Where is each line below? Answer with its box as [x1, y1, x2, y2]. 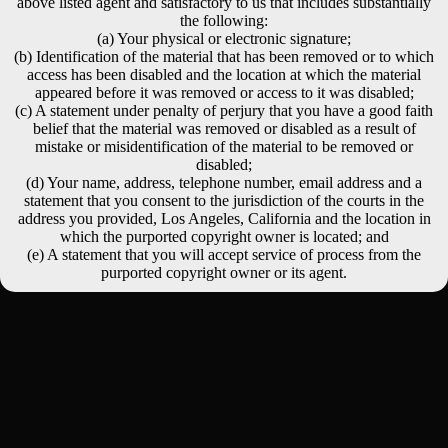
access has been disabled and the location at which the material [27, 66, 421, 83]
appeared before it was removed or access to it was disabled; [34, 84, 414, 101]
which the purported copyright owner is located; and [59, 228, 389, 245]
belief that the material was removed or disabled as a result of [32, 120, 416, 137]
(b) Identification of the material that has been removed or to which [14, 48, 434, 65]
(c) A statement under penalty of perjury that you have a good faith [15, 102, 433, 119]
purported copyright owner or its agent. [101, 264, 347, 281]
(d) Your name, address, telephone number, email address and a [26, 174, 422, 191]
